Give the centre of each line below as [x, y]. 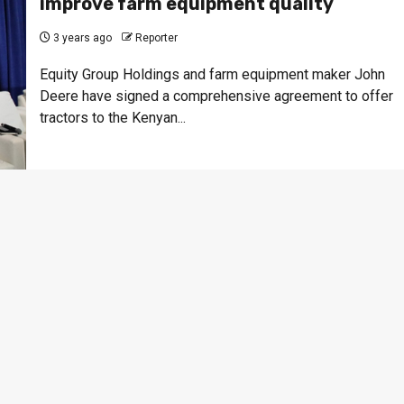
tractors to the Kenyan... [112, 117]
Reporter [156, 37]
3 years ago [81, 37]
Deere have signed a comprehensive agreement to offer [216, 96]
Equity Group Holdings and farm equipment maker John [212, 74]
